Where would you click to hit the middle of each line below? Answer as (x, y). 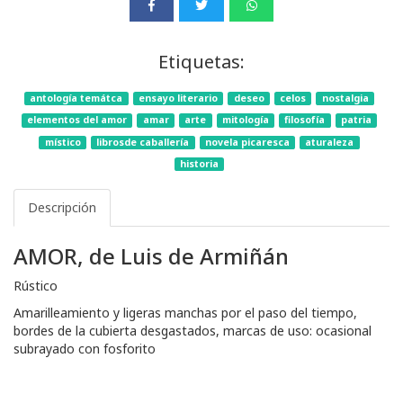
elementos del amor (77, 120)
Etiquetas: (201, 62)
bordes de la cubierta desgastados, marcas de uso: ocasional (193, 330)
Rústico (36, 285)
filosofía (305, 120)
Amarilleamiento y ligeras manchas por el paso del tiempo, (185, 312)
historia (199, 163)
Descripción (62, 207)
